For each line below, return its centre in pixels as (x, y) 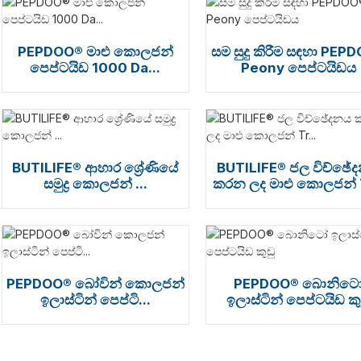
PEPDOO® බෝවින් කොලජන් (95, 284)
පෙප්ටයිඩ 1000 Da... (95, 68)
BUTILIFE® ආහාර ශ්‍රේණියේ (95, 168)
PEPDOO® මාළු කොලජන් (95, 52)
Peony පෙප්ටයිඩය (299, 68)
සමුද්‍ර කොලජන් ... (95, 184)
